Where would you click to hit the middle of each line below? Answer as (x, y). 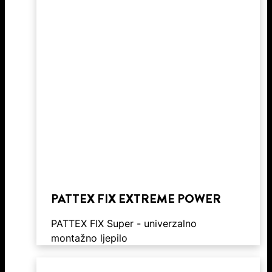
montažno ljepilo (89, 238)
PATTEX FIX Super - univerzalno (124, 223)
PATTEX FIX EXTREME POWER (136, 199)
